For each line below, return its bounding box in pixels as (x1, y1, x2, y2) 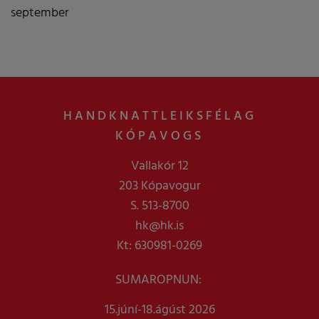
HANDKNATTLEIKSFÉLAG (63, 105, 256, 127)
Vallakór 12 (130, 155, 189, 177)
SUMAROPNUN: (115, 269, 204, 291)
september (11, 2, 69, 23)
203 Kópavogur (118, 175, 201, 197)
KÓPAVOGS (115, 125, 204, 147)
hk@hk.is (135, 215, 184, 236)
